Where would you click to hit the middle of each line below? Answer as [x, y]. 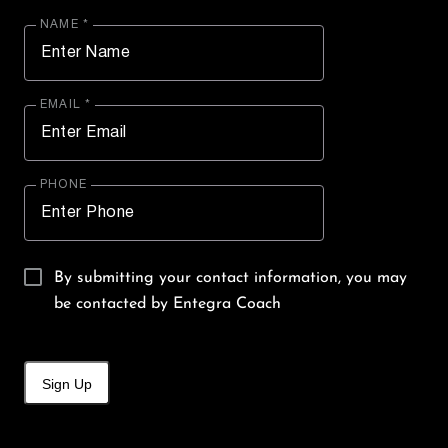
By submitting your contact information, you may [230, 277]
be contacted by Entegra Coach [167, 303]
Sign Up [67, 383]
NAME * [65, 24]
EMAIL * [66, 104]
